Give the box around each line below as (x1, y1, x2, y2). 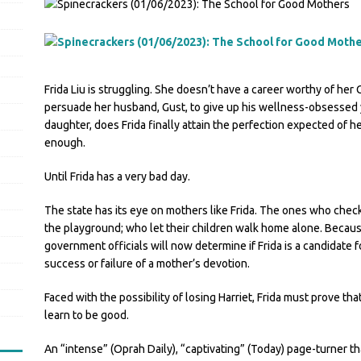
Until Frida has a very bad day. (44, 170, 190, 183)
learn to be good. (44, 309, 129, 322)
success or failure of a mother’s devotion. (44, 257, 250, 270)
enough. (44, 136, 85, 149)
